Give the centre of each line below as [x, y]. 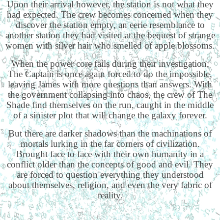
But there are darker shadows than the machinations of [110, 134]
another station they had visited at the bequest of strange [110, 35]
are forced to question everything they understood [110, 175]
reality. [110, 195]
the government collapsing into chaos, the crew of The [110, 95]
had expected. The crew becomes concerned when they [110, 15]
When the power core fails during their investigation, [110, 64]
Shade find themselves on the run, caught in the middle [110, 105]
